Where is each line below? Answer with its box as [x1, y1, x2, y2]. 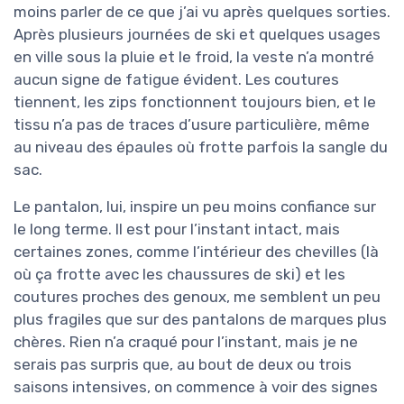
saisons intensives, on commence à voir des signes [14, 378, 378, 397]
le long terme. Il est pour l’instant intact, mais [14, 220, 340, 239]
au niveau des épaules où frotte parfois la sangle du [14, 138, 388, 157]
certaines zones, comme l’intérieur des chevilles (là [14, 243, 379, 262]
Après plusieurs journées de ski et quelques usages [14, 25, 381, 44]
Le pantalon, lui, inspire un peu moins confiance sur [14, 197, 376, 216]
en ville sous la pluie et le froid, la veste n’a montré [14, 48, 374, 67]
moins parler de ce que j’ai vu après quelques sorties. [14, 3, 390, 22]
